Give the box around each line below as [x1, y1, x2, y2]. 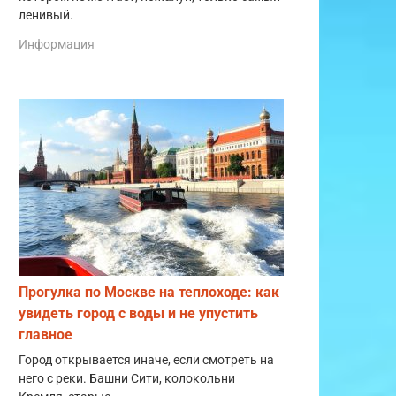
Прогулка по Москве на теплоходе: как [19, 284, 279, 301]
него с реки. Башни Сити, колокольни [19, 371, 235, 387]
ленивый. [19, 7, 73, 23]
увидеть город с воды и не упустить [19, 305, 258, 323]
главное [19, 326, 72, 344]
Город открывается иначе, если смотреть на [19, 353, 274, 369]
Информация [19, 37, 95, 52]
